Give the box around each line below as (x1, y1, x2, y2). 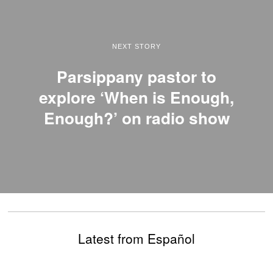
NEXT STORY (112, 42, 161, 50)
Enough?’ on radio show (43, 105, 230, 129)
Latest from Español (77, 229, 195, 248)
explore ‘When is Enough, (39, 85, 234, 108)
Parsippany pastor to (57, 64, 216, 88)
